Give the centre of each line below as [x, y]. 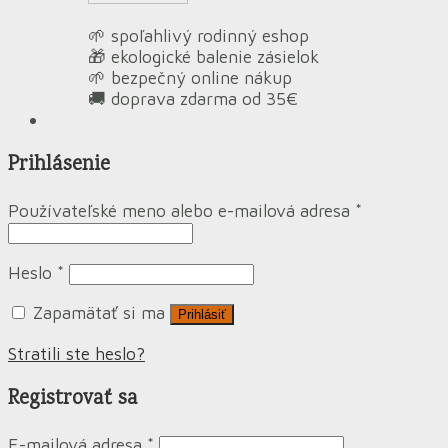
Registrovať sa [73, 399]
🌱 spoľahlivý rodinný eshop [198, 36]
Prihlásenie [59, 165]
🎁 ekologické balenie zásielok [203, 57]
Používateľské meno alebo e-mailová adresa [181, 211]
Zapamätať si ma [99, 313]
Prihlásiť [202, 315]
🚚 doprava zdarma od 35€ [193, 99]
